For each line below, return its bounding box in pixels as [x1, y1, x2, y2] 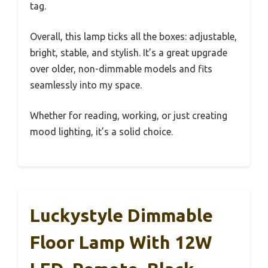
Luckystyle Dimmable [30, 205, 213, 226]
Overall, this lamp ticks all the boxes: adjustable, [30, 31, 237, 42]
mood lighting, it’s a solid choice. [30, 126, 173, 137]
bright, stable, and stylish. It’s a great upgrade [30, 47, 227, 58]
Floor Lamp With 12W [30, 232, 212, 252]
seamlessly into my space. [30, 79, 142, 90]
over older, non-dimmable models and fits [30, 63, 212, 74]
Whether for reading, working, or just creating [30, 109, 227, 121]
